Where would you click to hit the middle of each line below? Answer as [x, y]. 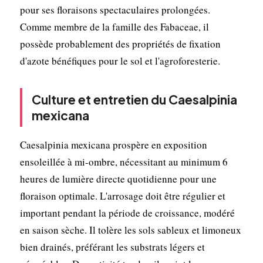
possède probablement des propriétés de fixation [120, 43]
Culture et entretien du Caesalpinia [134, 99]
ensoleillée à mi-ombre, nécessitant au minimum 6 [124, 161]
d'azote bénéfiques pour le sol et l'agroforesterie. [120, 60]
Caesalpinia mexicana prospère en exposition [113, 144]
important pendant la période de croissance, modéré [127, 213]
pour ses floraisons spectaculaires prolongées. [115, 9]
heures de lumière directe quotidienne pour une [118, 178]
